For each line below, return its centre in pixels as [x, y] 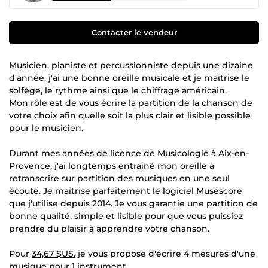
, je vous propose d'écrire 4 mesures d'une [165, 253]
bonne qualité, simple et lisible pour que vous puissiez [126, 216]
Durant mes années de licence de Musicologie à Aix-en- [129, 153]
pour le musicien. [46, 128]
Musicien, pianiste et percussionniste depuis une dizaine [131, 65]
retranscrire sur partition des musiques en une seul [119, 178]
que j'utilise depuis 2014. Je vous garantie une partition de [133, 203]
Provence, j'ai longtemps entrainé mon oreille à [112, 165]
